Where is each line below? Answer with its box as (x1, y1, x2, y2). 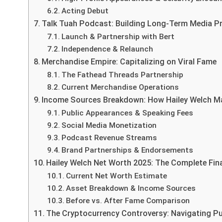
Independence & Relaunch (61, 44, 154, 54)
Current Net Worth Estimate (66, 171, 167, 180)
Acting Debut (61, 6, 109, 15)
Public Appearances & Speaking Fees (61, 108, 194, 117)
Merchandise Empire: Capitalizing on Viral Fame (42, 56, 217, 66)
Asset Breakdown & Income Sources (66, 183, 196, 193)
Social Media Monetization (61, 120, 157, 130)
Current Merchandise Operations (61, 82, 179, 92)
